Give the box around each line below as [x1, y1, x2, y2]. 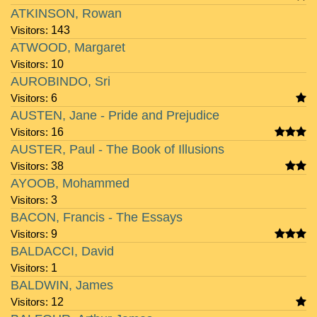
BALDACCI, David [11, 244, 114, 258]
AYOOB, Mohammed [11, 176, 129, 190]
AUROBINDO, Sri [11, 74, 110, 88]
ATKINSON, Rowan [11, 6, 122, 21]
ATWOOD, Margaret [11, 40, 125, 54]
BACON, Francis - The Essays [11, 210, 183, 224]
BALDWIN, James [11, 278, 113, 292]
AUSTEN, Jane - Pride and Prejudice [11, 108, 219, 122]
